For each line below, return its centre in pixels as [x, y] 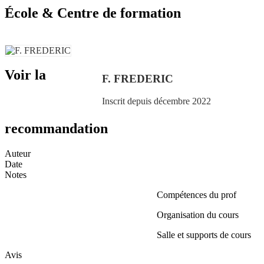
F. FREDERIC [137, 78]
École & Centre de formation [93, 13]
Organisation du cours [197, 215]
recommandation [56, 129]
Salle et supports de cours [204, 235]
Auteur [18, 154]
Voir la [25, 75]
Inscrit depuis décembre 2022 [156, 101]
